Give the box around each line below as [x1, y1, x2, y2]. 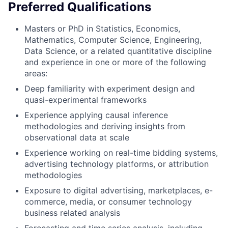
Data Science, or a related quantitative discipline [24, 46, 212, 56]
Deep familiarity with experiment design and [24, 83, 195, 94]
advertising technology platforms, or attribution [24, 159, 209, 169]
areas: [24, 68, 47, 79]
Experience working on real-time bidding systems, [24, 148, 218, 158]
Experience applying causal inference [24, 110, 168, 121]
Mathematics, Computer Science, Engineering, [24, 35, 202, 45]
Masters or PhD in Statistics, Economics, [24, 23, 180, 34]
